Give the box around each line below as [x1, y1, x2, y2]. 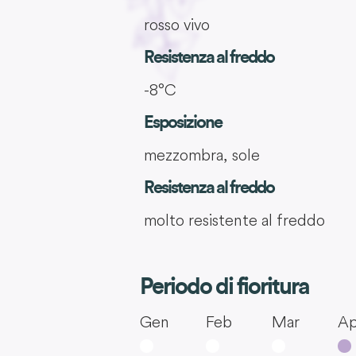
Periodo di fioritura [140, 276, 309, 299]
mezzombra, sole [143, 145, 260, 165]
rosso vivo [143, 14, 210, 35]
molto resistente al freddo [143, 210, 325, 230]
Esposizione [143, 114, 222, 132]
